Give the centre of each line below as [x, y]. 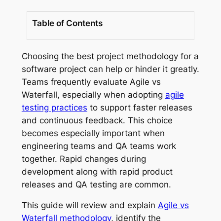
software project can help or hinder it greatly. [110, 69]
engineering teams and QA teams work [99, 146]
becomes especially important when [93, 133]
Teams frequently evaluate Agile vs [91, 82]
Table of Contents [67, 23]
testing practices [54, 107]
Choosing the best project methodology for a [110, 56]
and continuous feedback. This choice [97, 120]
